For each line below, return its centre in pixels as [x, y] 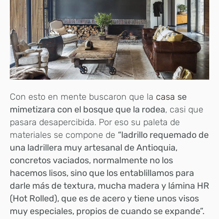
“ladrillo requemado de [163, 135]
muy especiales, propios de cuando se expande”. [107, 211]
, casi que [184, 109]
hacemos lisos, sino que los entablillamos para [102, 173]
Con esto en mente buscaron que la [83, 97]
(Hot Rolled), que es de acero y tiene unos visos [104, 198]
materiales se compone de [64, 135]
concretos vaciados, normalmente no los [91, 160]
